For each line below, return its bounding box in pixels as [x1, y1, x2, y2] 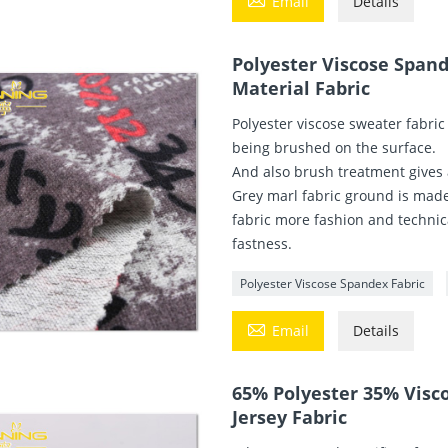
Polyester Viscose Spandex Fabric [240, 274, 426, 292]
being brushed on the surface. [232, 137, 437, 157]
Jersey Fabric [232, 404, 348, 429]
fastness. [232, 233, 293, 253]
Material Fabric [232, 75, 371, 100]
